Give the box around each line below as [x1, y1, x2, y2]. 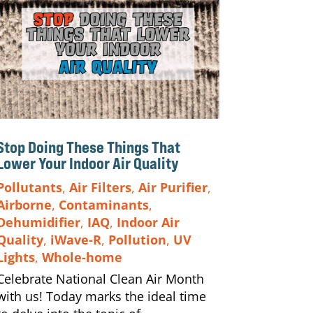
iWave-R [50, 231, 101, 249]
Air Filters [68, 179, 131, 196]
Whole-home [41, 249, 122, 266]
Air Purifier [138, 179, 208, 196]
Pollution [108, 231, 166, 249]
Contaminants [58, 196, 149, 214]
